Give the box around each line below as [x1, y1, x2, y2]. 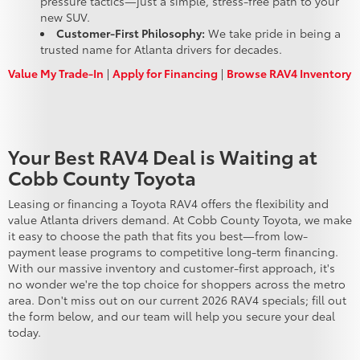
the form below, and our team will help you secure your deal [8, 307, 335, 324]
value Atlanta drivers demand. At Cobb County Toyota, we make [8, 211, 352, 227]
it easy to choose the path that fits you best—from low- [8, 227, 308, 243]
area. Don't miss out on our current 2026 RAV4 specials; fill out [8, 291, 346, 308]
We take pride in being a [205, 24, 341, 41]
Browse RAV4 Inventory [227, 64, 351, 81]
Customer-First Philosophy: [56, 24, 205, 41]
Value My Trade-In [8, 64, 104, 81]
